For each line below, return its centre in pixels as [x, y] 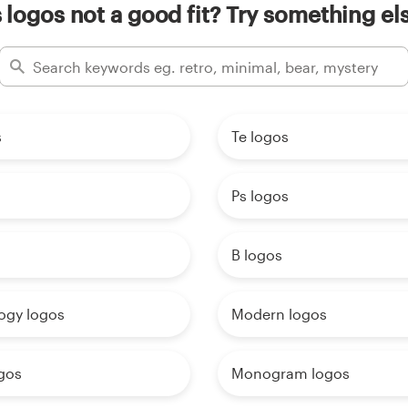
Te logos [260, 137]
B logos [257, 255]
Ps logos [260, 196]
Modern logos [279, 314]
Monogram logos [291, 373]
